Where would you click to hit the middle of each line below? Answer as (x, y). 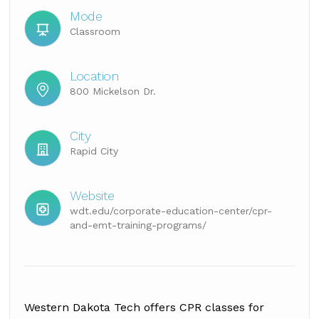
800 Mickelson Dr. (113, 91)
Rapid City (94, 151)
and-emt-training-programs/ (138, 225)
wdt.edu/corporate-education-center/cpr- (171, 211)
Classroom (95, 31)
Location (94, 76)
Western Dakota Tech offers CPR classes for (145, 307)
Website (92, 195)
